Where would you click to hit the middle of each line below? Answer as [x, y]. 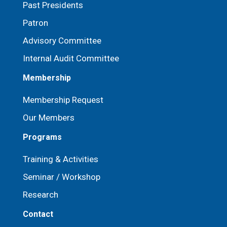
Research [41, 195]
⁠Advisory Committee [62, 41]
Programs [42, 137]
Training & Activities [61, 159]
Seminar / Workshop [62, 177]
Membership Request [63, 100]
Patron [35, 23]
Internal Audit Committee [71, 58]
